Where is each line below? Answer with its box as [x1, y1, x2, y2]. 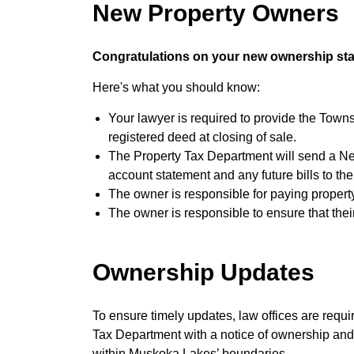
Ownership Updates [92, 259, 314, 285]
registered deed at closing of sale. [108, 130, 296, 144]
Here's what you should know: [92, 81, 260, 94]
